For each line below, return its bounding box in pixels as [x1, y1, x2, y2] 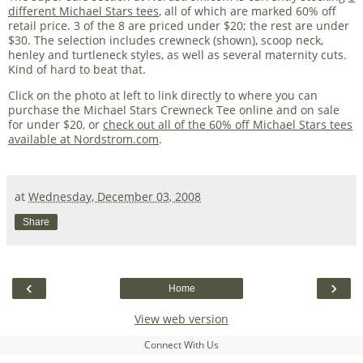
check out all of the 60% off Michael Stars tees [103, 117, 352, 133]
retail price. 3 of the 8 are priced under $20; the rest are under [8, 17, 349, 33]
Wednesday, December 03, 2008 [28, 188, 201, 204]
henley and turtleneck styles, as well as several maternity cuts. [8, 46, 347, 62]
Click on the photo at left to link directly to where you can [8, 88, 318, 104]
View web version [135, 310, 228, 327]
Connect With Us [144, 337, 219, 352]
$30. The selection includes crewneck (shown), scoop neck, [8, 32, 323, 48]
